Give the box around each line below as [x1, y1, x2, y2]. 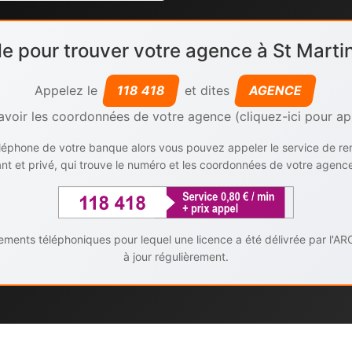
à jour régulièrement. [123, 249, 229, 263]
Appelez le [35, 82, 101, 98]
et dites [181, 82, 233, 98]
